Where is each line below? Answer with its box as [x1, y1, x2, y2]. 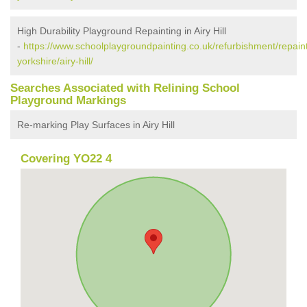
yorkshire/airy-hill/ [17, 55, 93, 66]
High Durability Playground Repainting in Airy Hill [17, 25, 226, 36]
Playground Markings [10, 93, 126, 107]
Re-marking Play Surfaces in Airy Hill [17, 119, 175, 130]
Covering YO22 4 [21, 151, 112, 165]
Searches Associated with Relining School [10, 81, 240, 95]
